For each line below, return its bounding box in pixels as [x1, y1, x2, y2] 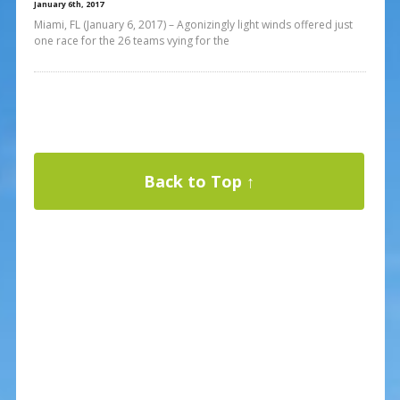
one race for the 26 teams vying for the [33, 32, 229, 48]
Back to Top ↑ [143, 170, 254, 192]
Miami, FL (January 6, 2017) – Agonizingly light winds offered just [33, 16, 353, 32]
